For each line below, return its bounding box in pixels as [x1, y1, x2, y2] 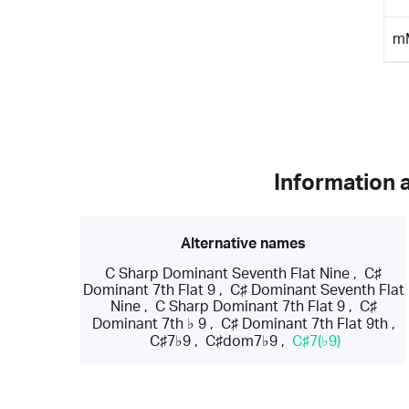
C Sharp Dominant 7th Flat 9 [154, 299, 345, 314]
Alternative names [181, 236, 307, 251]
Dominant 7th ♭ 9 [91, 316, 206, 331]
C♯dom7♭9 [205, 333, 278, 349]
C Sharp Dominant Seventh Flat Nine [105, 266, 351, 281]
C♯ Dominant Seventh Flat [229, 282, 404, 298]
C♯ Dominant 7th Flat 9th [220, 316, 388, 331]
